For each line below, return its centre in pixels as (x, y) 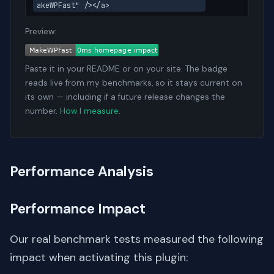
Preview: (41, 32)
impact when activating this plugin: (99, 258)
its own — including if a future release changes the (125, 97)
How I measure (89, 111)
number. (43, 111)
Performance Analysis (82, 172)
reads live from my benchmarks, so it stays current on (134, 83)
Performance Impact (78, 209)
